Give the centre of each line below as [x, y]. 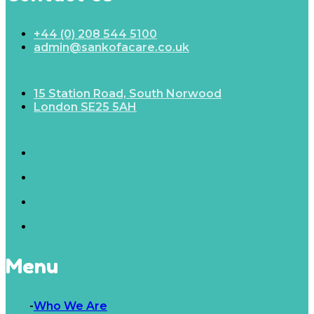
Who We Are [70, 306]
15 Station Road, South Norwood [128, 93]
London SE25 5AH [85, 107]
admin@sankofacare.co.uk [111, 47]
